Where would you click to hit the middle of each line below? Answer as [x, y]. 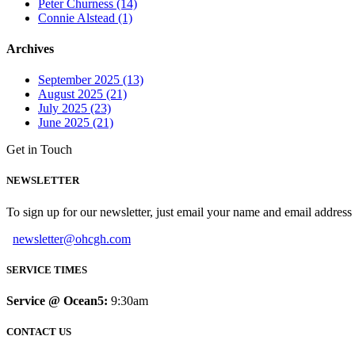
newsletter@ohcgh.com [72, 239]
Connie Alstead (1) [85, 17]
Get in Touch [39, 150]
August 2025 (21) [82, 94]
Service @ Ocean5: [57, 300]
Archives [30, 48]
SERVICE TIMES [47, 269]
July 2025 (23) [74, 109]
